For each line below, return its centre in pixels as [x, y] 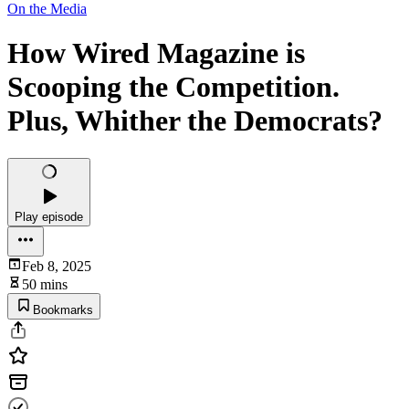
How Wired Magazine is [156, 53]
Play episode [49, 216]
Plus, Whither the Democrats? [195, 121]
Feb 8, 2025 [57, 266]
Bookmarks [63, 309]
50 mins [45, 284]
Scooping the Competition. [173, 87]
